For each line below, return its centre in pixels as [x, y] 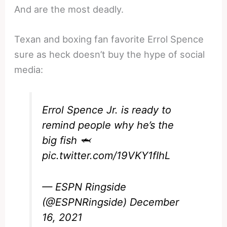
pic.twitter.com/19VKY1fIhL [106, 156]
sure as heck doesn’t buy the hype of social [110, 54]
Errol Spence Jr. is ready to [107, 110]
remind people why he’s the [108, 125]
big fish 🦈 [66, 141]
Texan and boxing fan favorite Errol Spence [109, 39]
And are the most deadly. [69, 9]
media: [29, 69]
